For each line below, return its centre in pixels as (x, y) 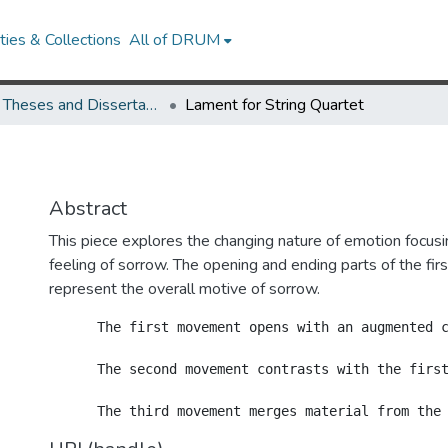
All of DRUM (175, 40)
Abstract (88, 208)
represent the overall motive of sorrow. (184, 289)
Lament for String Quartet (274, 105)
